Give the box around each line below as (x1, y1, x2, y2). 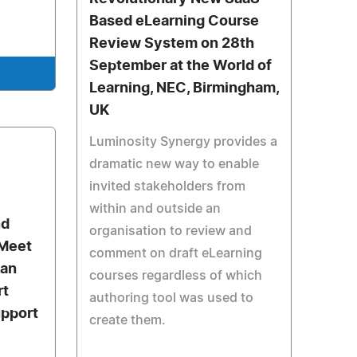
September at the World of (88, 59, 272, 73)
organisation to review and (88, 225, 252, 237)
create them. (88, 314, 166, 327)
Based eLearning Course (88, 14, 259, 29)
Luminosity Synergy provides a (88, 135, 277, 148)
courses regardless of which (88, 269, 262, 282)
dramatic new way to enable (88, 158, 259, 171)
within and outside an (88, 202, 221, 215)
